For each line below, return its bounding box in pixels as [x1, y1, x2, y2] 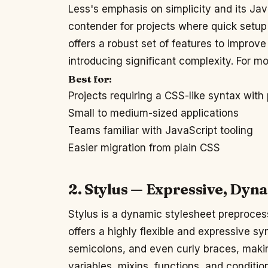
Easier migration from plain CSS [68, 142, 220, 154]
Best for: [68, 72, 112, 85]
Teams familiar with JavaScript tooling [68, 124, 253, 136]
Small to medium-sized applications [68, 107, 239, 119]
